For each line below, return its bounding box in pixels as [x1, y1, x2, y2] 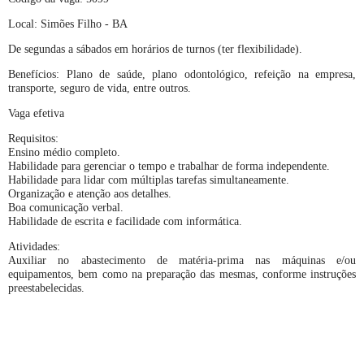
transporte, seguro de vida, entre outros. [8, 81, 191, 94]
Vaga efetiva [8, 106, 64, 119]
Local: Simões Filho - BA [8, 17, 131, 30]
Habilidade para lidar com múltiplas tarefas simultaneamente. [8, 173, 289, 186]
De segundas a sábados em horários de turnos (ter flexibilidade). [8, 42, 302, 55]
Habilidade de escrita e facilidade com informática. [8, 214, 242, 227]
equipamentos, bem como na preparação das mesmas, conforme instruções [8, 267, 356, 280]
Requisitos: [8, 132, 58, 145]
